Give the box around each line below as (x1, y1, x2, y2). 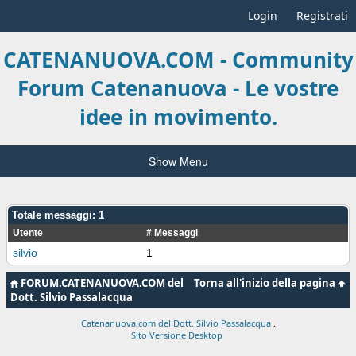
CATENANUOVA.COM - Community (2, 45, 354, 75)
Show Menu (148, 153, 208, 169)
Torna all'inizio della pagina (194, 275, 338, 290)
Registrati (296, 8, 348, 23)
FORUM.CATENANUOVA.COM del (18, 275, 184, 290)
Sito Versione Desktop (130, 328, 222, 341)
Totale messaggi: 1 (12, 208, 104, 221)
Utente (13, 226, 43, 238)
